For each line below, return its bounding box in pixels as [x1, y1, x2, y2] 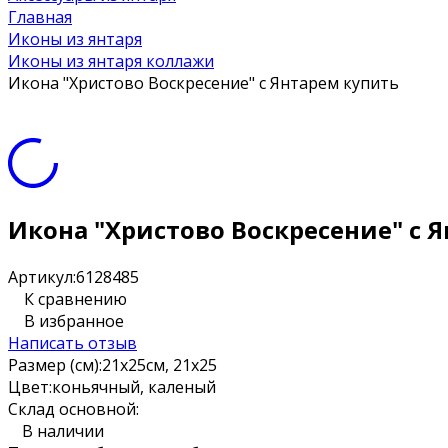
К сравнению [24, 287, 127, 310]
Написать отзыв [8, 331, 137, 354]
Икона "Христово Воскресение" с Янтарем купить [8, 72, 399, 94]
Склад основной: [8, 397, 139, 420]
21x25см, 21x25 [102, 353, 217, 376]
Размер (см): [8, 353, 102, 376]
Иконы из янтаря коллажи [8, 50, 214, 72]
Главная [8, 6, 72, 28]
